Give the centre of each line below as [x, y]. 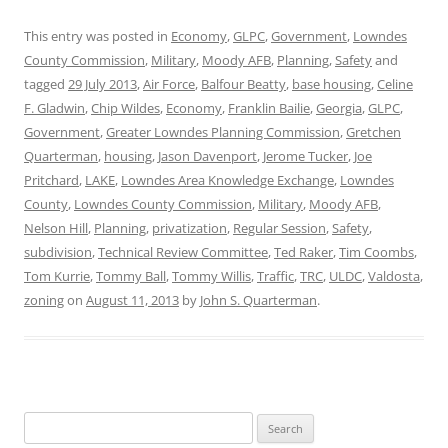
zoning [44, 300]
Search [43, 423]
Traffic [275, 276]
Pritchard [51, 180]
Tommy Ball [131, 276]
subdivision [58, 252]
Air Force [169, 84]
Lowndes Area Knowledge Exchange [227, 180]
